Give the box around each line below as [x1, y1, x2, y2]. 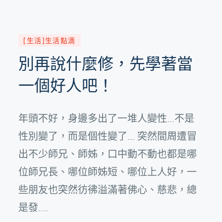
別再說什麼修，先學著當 [18, 53, 193, 74]
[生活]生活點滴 [23, 36, 76, 45]
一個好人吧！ [18, 75, 114, 96]
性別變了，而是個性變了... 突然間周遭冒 [18, 129, 197, 142]
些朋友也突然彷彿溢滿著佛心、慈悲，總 [18, 182, 197, 196]
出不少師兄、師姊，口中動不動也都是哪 [18, 147, 197, 160]
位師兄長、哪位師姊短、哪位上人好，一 [18, 165, 197, 178]
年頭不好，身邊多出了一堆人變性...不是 [18, 111, 195, 124]
